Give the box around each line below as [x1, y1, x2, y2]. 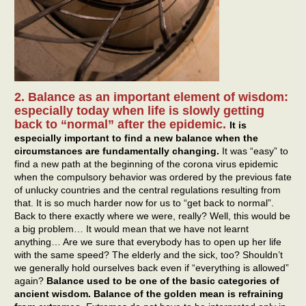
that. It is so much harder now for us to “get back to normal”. [14, 197, 274, 209]
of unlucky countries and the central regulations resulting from [14, 184, 281, 196]
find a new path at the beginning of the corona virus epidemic [14, 158, 278, 170]
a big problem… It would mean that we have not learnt [14, 223, 249, 235]
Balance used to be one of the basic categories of [46, 275, 279, 287]
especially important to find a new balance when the [14, 133, 258, 144]
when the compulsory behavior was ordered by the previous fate [14, 171, 292, 183]
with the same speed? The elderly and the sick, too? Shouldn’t [14, 249, 283, 261]
